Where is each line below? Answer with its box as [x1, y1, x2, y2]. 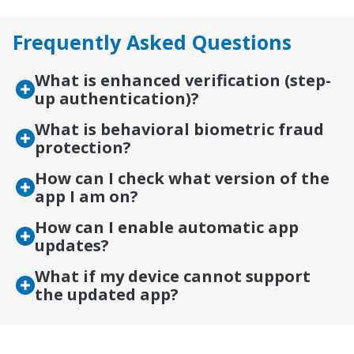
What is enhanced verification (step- [34, 70, 331, 92]
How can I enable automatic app [34, 217, 299, 239]
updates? [34, 235, 109, 257]
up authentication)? [34, 88, 199, 110]
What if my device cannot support [34, 265, 311, 288]
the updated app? [34, 284, 179, 306]
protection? [34, 137, 131, 159]
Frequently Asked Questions [12, 28, 292, 56]
